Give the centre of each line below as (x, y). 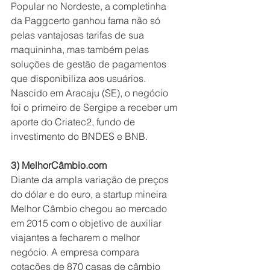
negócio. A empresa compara (76, 252)
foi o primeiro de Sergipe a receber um (95, 108)
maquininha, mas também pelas (81, 50)
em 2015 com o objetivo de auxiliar (87, 223)
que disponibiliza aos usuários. (80, 79)
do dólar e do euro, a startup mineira (90, 194)
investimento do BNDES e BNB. (79, 137)
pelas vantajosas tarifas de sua (79, 35)
